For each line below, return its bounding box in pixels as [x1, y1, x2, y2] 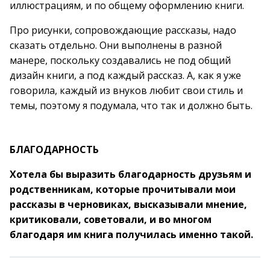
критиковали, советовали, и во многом [10, 213, 212, 226]
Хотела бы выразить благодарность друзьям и [10, 168, 251, 181]
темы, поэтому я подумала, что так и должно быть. [10, 99, 253, 112]
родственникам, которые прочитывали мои [10, 183, 236, 196]
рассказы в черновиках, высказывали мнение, [10, 198, 247, 211]
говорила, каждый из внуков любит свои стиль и [10, 84, 243, 97]
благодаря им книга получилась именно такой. [10, 228, 253, 241]
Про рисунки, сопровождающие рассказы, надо [10, 24, 236, 37]
